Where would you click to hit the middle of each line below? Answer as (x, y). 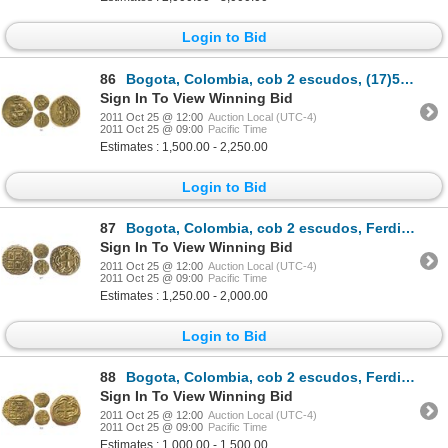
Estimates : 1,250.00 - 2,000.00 (184, 295)
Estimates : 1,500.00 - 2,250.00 (184, 146)
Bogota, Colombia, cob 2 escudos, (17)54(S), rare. (263, 78)
